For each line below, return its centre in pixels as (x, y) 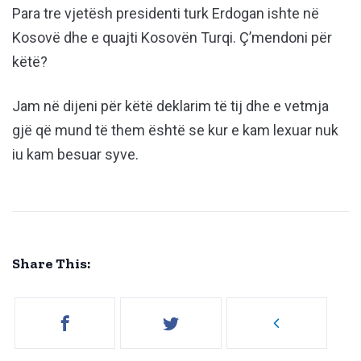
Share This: (51, 264)
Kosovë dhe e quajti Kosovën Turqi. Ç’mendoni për (172, 38)
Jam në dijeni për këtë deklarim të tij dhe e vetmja (170, 106)
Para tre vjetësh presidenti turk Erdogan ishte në (166, 14)
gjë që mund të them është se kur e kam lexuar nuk (175, 131)
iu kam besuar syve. (75, 155)
